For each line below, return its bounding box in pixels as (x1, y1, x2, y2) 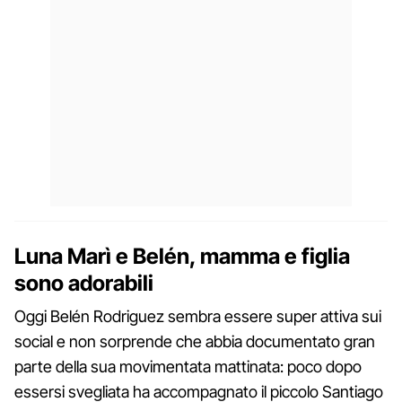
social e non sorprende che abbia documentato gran (14, 331, 375, 351)
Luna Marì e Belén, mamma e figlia (14, 242, 350, 269)
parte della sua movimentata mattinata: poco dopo (14, 356, 362, 376)
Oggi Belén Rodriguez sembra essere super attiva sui (14, 306, 381, 326)
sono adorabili (14, 269, 153, 296)
